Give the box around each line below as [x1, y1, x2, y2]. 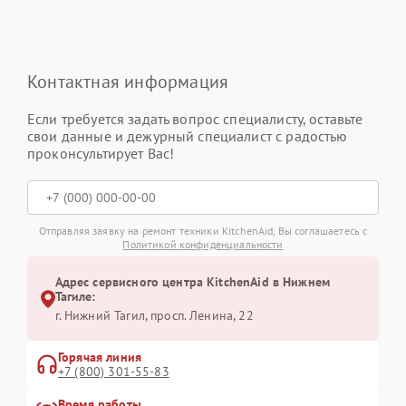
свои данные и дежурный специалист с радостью [27, 127, 348, 146]
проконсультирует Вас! [27, 144, 175, 163]
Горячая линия [58, 349, 141, 366]
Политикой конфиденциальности [122, 237, 284, 252]
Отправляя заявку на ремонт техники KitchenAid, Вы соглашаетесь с [38, 224, 368, 238]
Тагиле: [54, 288, 96, 305]
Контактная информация [27, 70, 229, 94]
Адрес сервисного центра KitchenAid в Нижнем [54, 274, 331, 291]
